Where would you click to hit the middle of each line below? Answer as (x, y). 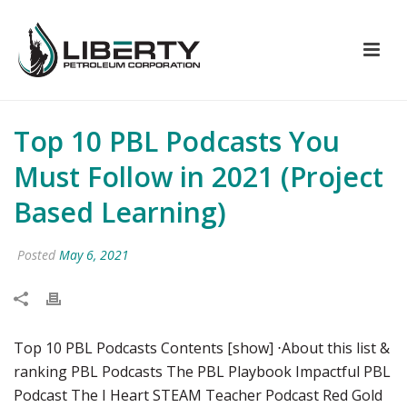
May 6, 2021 (94, 255)
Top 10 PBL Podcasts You (177, 141)
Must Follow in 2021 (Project (199, 177)
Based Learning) (120, 212)
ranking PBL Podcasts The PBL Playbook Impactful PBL (202, 372)
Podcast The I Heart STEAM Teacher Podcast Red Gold (198, 395)
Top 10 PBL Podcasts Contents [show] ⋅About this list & (202, 348)
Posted (36, 255)
